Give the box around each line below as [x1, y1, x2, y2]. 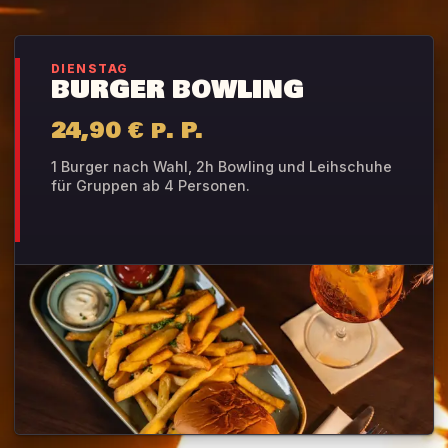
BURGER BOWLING [51, 71, 304, 110]
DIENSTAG [51, 62, 129, 77]
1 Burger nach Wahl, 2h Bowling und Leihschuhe [51, 158, 392, 176]
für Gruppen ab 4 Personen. [51, 177, 250, 195]
